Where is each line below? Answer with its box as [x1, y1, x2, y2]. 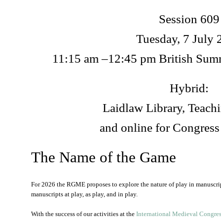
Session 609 [159, 12, 220, 26]
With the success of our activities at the [31, 210, 136, 218]
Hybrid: [170, 81, 209, 95]
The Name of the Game [31, 148, 176, 166]
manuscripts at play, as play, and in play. [31, 190, 138, 198]
